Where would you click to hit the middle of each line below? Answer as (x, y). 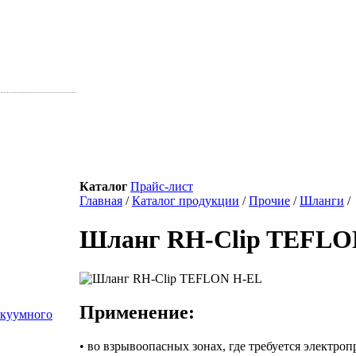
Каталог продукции (186, 201)
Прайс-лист (162, 186)
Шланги (322, 201)
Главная (101, 201)
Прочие (269, 201)
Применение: (137, 312)
